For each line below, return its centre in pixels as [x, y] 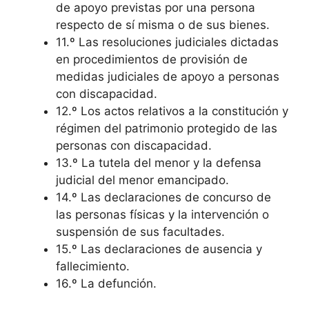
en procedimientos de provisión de [152, 60]
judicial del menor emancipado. [142, 180]
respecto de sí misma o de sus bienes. [163, 25]
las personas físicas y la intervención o [162, 215]
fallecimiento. [93, 267]
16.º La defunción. [106, 284]
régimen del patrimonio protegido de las [167, 129]
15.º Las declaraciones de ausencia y [159, 249]
